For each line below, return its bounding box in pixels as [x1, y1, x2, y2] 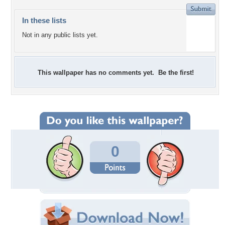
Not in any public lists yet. [22, 31, 98, 39]
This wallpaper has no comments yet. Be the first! [38, 69, 194, 76]
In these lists [22, 16, 66, 25]
